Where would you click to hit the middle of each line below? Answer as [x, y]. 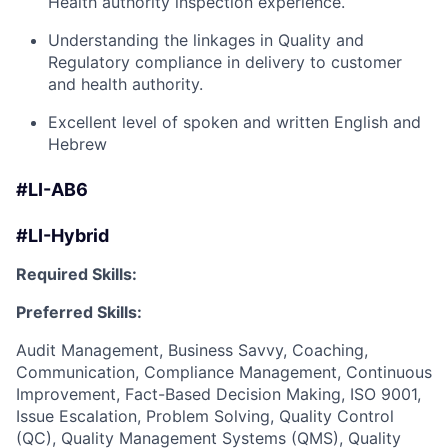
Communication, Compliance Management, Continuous [224, 372]
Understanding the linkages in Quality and [206, 40]
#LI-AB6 [52, 189]
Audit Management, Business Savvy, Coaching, [192, 350]
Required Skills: [76, 274]
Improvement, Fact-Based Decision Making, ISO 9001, [218, 394]
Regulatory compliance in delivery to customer [225, 62]
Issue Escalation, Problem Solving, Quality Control [205, 416]
